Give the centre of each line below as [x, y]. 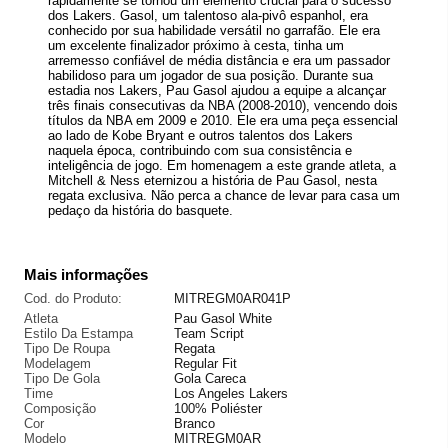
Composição [60, 408]
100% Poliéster [218, 408]
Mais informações [86, 274]
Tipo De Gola [62, 378]
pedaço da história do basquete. [140, 210]
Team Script [209, 333]
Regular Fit [205, 363]
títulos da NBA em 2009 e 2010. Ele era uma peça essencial [223, 120]
